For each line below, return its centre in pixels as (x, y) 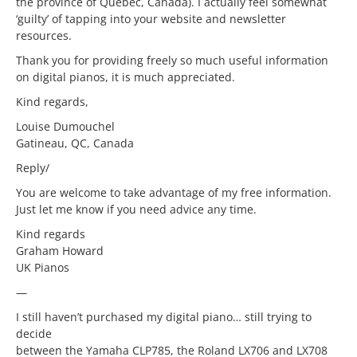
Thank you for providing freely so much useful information (172, 60)
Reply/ (33, 168)
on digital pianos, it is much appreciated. (126, 77)
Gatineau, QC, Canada (75, 143)
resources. (44, 35)
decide (34, 333)
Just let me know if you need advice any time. (136, 209)
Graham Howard (60, 251)
